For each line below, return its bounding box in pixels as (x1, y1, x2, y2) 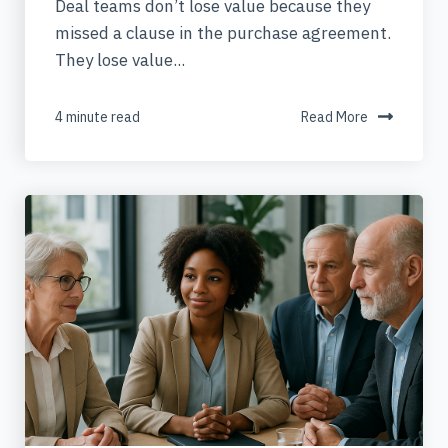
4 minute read (55, 107, 140, 126)
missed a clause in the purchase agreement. (55, 21, 391, 44)
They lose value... (55, 48, 185, 71)
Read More (301, 107, 368, 126)
